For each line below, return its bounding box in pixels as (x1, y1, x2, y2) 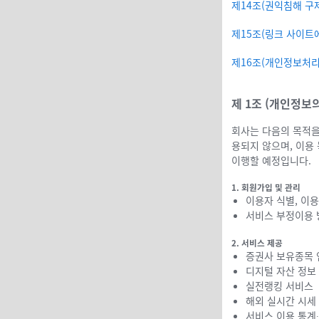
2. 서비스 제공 (231, 236, 283, 249)
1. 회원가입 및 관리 (231, 182, 300, 194)
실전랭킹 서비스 (246, 278, 313, 293)
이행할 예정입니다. (231, 153, 311, 167)
